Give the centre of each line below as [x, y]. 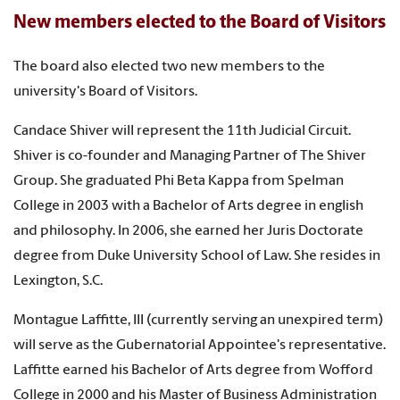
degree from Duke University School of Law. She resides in [197, 257]
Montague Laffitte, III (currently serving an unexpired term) [198, 321]
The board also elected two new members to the [169, 67]
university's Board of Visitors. [105, 92]
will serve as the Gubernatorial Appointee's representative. [200, 346]
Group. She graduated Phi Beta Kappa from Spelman [179, 182]
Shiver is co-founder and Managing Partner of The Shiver [190, 157]
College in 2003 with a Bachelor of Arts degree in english [188, 207]
